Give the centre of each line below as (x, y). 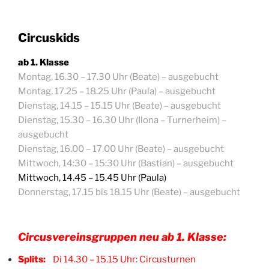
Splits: (33, 260)
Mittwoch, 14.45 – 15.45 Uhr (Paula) (92, 178)
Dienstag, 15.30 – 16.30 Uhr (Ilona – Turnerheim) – (122, 120)
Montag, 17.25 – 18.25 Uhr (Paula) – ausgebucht (117, 92)
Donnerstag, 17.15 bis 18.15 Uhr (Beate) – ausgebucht (129, 192)
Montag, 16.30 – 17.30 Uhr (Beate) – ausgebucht (118, 77)
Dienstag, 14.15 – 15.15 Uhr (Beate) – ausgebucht (119, 106)
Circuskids (49, 38)
